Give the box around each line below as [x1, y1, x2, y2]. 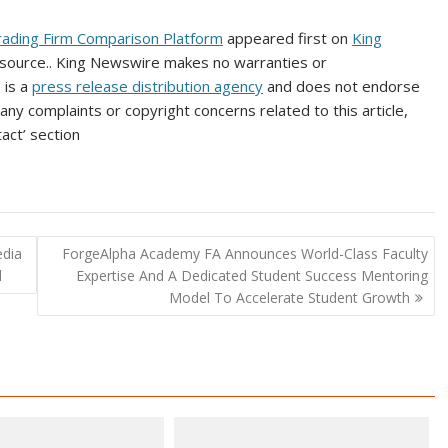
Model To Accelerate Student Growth [168, 287, 410, 307]
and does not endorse [263, 76, 420, 96]
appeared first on [223, 28, 352, 48]
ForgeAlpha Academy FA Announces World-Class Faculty [61, 243, 428, 263]
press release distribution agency [32, 76, 263, 96]
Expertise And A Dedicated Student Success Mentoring [75, 265, 428, 285]
